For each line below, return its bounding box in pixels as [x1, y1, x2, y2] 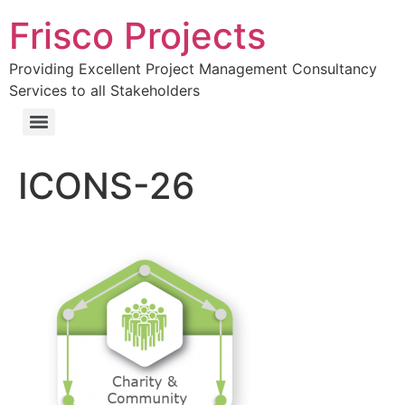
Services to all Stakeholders [9, 81, 200, 99]
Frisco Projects [9, 14, 266, 58]
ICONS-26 [18, 164, 194, 208]
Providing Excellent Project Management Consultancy [9, 60, 377, 78]
